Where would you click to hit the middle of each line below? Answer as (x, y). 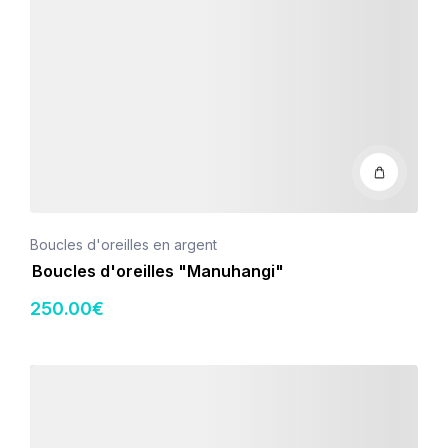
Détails (51, 374)
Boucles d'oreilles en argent (123, 244)
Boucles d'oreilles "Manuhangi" (158, 271)
